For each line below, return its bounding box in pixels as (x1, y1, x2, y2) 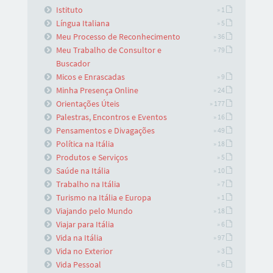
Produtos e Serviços (56, 151, 129, 163)
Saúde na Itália (56, 165, 110, 176)
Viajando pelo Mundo (56, 205, 133, 216)
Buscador (56, 57, 91, 69)
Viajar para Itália (56, 218, 115, 230)
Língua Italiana (56, 17, 110, 29)
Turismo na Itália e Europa (56, 191, 152, 203)
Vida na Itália (56, 232, 103, 243)
